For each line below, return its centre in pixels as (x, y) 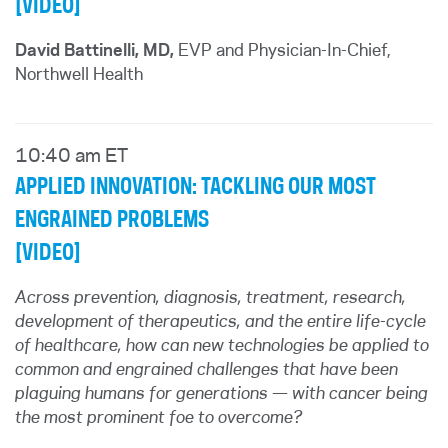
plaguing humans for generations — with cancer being (221, 394)
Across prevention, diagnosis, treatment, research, (210, 298)
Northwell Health (79, 75)
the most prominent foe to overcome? (159, 418)
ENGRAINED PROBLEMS (112, 220)
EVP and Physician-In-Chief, (282, 51)
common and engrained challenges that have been (206, 370)
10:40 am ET (71, 157)
